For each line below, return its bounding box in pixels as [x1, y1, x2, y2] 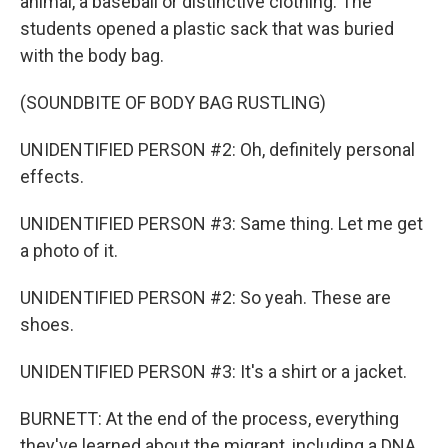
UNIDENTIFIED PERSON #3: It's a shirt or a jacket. [20, 361, 407, 382]
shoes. [20, 314, 74, 335]
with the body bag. [20, 45, 164, 66]
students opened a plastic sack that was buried [20, 18, 394, 39]
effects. [20, 166, 84, 187]
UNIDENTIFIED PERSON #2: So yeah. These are [20, 287, 391, 308]
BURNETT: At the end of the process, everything [20, 408, 399, 429]
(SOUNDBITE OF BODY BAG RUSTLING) [20, 92, 326, 113]
